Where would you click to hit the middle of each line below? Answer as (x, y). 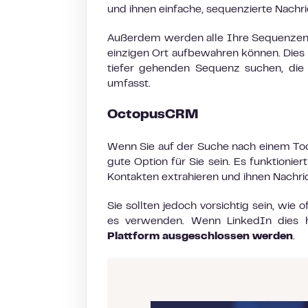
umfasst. (130, 84)
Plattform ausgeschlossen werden (200, 236)
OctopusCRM (153, 115)
